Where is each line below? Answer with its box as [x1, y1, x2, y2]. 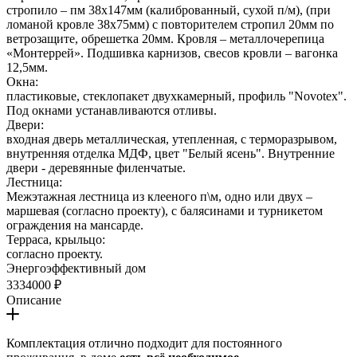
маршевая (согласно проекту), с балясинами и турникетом [6, 204, 323, 218]
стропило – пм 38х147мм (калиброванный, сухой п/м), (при [6, 3, 331, 18]
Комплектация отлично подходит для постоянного [6, 336, 282, 351]
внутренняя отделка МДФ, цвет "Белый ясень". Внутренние [6, 147, 335, 161]
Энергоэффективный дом [6, 261, 146, 276]
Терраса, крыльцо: [6, 233, 105, 247]
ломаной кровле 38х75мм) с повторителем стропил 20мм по [6, 18, 334, 32]
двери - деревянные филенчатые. [6, 161, 186, 175]
